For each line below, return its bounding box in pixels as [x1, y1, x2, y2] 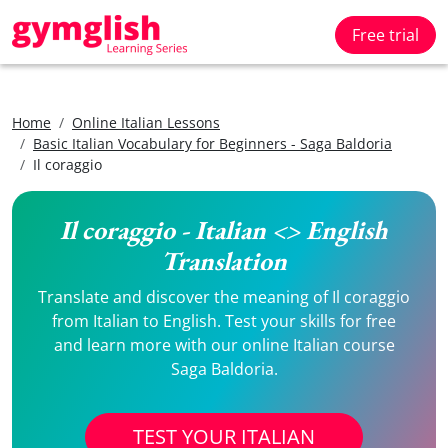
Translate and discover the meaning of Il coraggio [38, 286, 410, 308]
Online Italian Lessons [72, 113, 220, 132]
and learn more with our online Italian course [53, 334, 395, 356]
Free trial [352, 24, 419, 46]
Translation [161, 244, 287, 278]
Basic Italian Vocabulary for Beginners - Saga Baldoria [33, 134, 392, 153]
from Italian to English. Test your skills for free [52, 310, 396, 332]
